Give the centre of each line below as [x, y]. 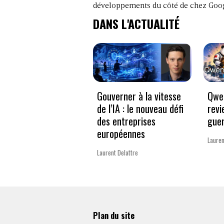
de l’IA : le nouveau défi [140, 109]
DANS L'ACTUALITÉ [136, 23]
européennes [121, 134]
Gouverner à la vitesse [139, 96]
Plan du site [114, 215]
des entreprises [126, 121]
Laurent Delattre [117, 153]
